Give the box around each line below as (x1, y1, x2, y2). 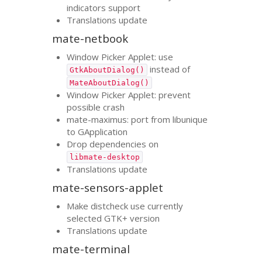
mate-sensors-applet (52, 180, 164, 195)
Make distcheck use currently (67, 199, 184, 212)
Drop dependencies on (67, 137, 159, 150)
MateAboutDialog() (70, 78, 150, 87)
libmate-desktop (70, 152, 140, 161)
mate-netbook (52, 31, 129, 46)
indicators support (67, 1, 141, 13)
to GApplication (67, 125, 128, 137)
